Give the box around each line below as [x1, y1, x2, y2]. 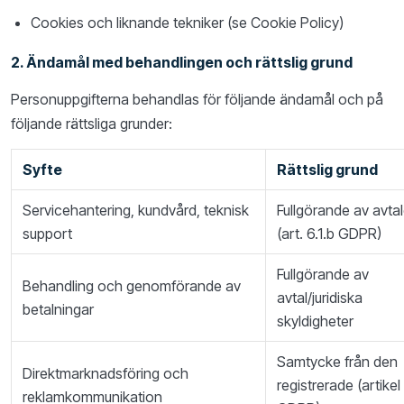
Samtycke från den [277, 353, 398, 371]
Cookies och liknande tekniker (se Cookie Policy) [31, 14, 344, 32]
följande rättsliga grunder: [11, 115, 172, 133]
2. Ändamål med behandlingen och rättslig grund [11, 53, 353, 71]
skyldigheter [277, 312, 353, 330]
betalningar [23, 300, 94, 318]
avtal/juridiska [277, 289, 363, 307]
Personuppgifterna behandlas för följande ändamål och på [11, 90, 383, 108]
